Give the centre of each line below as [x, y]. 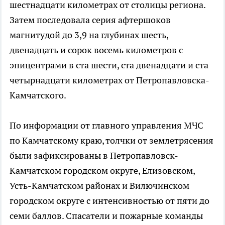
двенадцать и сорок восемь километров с [96, 50]
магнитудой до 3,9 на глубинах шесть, [89, 35]
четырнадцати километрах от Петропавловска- [109, 80]
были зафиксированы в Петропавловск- [94, 155]
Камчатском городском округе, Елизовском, [102, 170]
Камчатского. [38, 95]
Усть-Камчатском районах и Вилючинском [99, 185]
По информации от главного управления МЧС [106, 125]
